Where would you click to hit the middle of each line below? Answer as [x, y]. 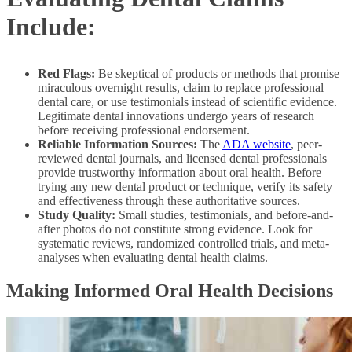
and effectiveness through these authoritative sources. [169, 201]
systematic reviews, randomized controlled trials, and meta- [183, 244]
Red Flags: [68, 74]
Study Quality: [77, 215]
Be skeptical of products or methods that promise [219, 74]
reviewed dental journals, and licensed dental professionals [182, 159]
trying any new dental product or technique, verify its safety [185, 187]
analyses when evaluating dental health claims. [153, 258]
